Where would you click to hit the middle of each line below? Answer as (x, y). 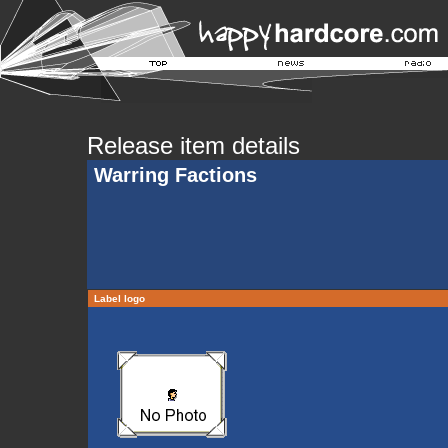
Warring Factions (175, 175)
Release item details (193, 145)
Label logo (119, 298)
